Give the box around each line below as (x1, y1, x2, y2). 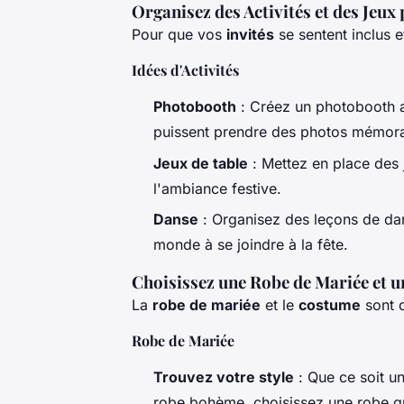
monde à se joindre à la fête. (153, 235, 348, 254)
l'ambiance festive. (153, 179, 281, 197)
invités (226, 25, 274, 44)
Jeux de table (153, 153, 248, 172)
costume (298, 296, 361, 315)
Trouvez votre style (153, 368, 294, 387)
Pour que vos (132, 25, 226, 44)
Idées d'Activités (132, 60, 239, 80)
